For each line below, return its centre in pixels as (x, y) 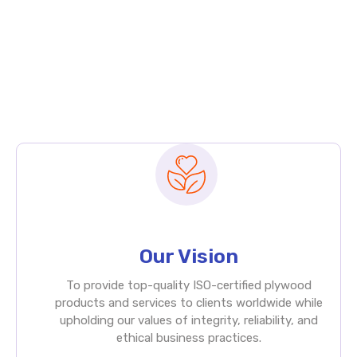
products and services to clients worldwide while (188, 302)
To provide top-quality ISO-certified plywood (188, 285)
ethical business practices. (188, 337)
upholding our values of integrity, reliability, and (188, 320)
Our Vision (188, 256)
